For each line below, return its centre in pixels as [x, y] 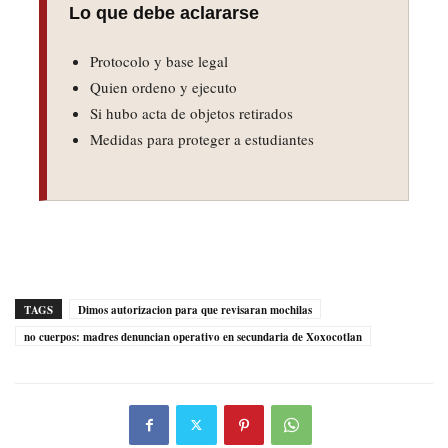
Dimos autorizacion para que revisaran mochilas [195, 309]
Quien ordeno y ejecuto [163, 86]
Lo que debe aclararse [164, 13]
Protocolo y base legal [159, 60]
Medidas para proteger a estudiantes [202, 138]
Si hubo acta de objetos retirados [191, 112]
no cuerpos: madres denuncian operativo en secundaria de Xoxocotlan [193, 336]
